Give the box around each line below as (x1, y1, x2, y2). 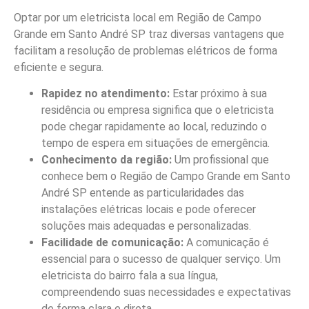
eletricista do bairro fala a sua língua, (41, 268, 218, 282)
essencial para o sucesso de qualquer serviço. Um (41, 252, 281, 266)
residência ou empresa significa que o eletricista (41, 103, 274, 117)
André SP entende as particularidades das (41, 186, 244, 199)
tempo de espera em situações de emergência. (41, 136, 270, 150)
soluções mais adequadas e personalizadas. (41, 219, 251, 232)
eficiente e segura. (14, 60, 103, 74)
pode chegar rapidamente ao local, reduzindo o (41, 119, 267, 133)
